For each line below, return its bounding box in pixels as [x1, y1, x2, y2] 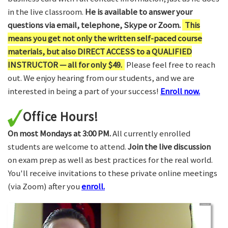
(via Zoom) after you [8, 181, 81, 192]
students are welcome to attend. [8, 141, 128, 153]
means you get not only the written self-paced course [8, 32, 202, 44]
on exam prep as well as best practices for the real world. [8, 154, 213, 166]
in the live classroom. [8, 6, 85, 17]
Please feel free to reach [125, 59, 215, 70]
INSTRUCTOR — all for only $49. [8, 59, 122, 70]
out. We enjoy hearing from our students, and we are [8, 72, 194, 83]
